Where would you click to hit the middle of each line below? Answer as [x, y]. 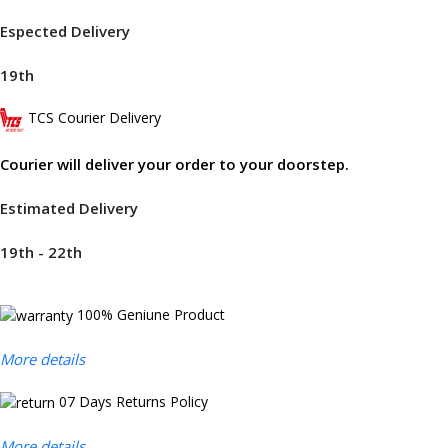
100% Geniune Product [151, 314]
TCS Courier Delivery [94, 118]
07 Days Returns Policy [133, 401]
